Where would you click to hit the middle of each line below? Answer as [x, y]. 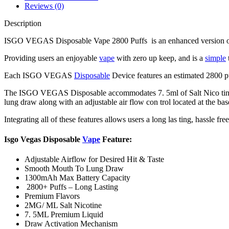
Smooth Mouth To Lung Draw [74, 169]
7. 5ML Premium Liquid [64, 215]
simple [215, 58]
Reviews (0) [44, 6]
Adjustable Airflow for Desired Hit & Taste [94, 159]
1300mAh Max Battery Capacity [77, 178]
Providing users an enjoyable [52, 58]
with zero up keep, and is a [160, 58]
